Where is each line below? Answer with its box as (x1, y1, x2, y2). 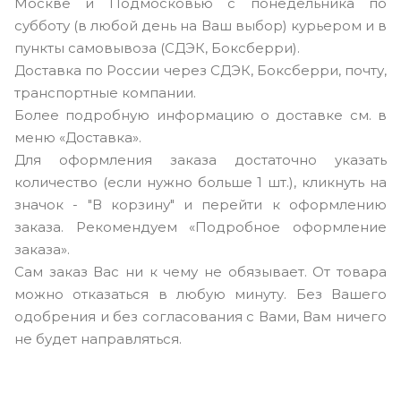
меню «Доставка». (14, 128, 141, 146)
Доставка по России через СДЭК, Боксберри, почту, (14, 61, 387, 79)
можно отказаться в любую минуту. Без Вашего (14, 285, 387, 303)
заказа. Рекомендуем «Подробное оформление (14, 218, 387, 235)
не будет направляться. (14, 329, 182, 347)
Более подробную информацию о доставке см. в (14, 106, 387, 124)
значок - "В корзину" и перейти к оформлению (14, 195, 387, 213)
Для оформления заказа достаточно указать (14, 150, 387, 168)
